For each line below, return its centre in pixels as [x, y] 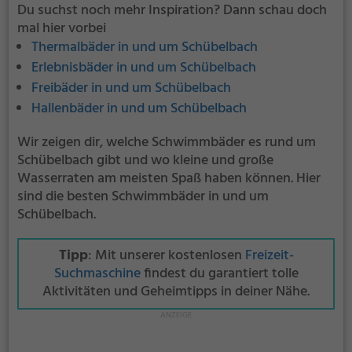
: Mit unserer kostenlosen [166, 255]
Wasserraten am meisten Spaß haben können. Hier [169, 178]
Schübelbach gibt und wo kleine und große [145, 160]
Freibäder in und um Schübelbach [131, 88]
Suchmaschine [97, 273]
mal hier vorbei [61, 28]
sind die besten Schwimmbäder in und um [143, 196]
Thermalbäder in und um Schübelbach [144, 47]
